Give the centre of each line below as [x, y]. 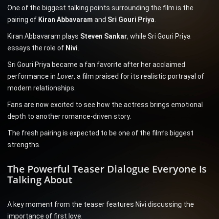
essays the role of [36, 48]
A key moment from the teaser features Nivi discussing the [101, 205]
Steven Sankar [104, 36]
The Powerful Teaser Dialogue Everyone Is [107, 169]
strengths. [24, 145]
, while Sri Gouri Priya [159, 36]
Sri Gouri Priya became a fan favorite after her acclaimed [96, 65]
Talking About [40, 180]
